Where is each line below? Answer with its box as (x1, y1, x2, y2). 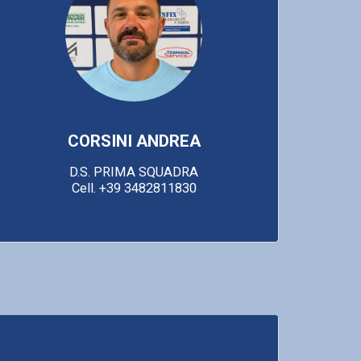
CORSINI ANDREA (67, 131, 201, 151)
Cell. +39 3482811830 (71, 180, 197, 196)
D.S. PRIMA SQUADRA (69, 164, 198, 180)
